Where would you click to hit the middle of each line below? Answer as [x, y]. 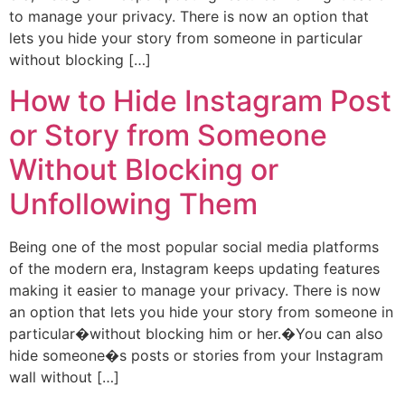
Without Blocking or [144, 169]
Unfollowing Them [133, 203]
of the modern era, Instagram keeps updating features [194, 268]
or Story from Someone [168, 135]
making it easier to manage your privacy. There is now [195, 290]
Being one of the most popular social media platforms [194, 246]
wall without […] [64, 377]
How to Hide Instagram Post [200, 100]
